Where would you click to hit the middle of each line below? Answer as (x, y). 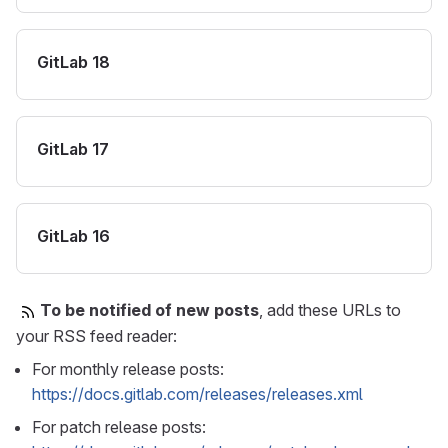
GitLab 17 (73, 149)
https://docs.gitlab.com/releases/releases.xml (197, 393)
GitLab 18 (73, 62)
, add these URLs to (330, 310)
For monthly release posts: (128, 368)
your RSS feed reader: (96, 335)
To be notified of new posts (149, 310)
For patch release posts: (119, 426)
